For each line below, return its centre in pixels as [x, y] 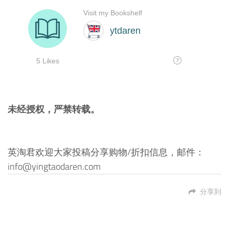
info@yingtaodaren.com [54, 167]
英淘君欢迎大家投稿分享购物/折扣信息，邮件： [106, 152]
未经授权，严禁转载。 [54, 109]
